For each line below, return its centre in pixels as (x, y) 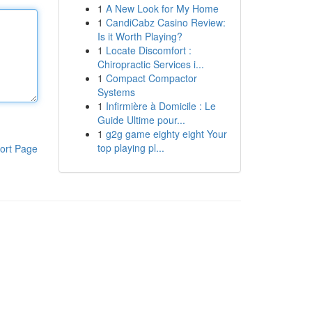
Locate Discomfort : (148, 50)
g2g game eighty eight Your (166, 134)
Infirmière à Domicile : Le (161, 106)
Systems (116, 92)
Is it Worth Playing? (140, 36)
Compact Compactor (151, 78)
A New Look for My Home (162, 8)
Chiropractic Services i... (150, 64)
